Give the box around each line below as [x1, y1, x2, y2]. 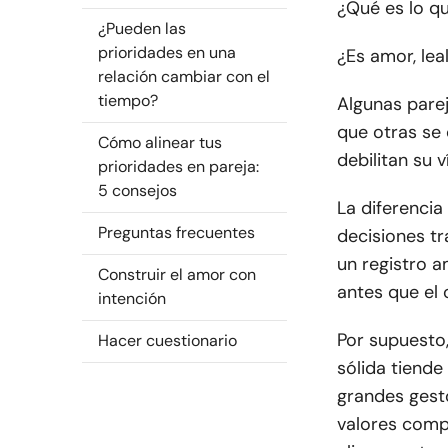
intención [98, 288, 166, 309]
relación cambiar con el [98, 66, 270, 87]
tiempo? [98, 90, 158, 111]
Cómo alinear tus [98, 132, 222, 153]
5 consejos [98, 180, 177, 201]
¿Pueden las [98, 18, 186, 39]
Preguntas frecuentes [98, 222, 255, 243]
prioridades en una [98, 42, 236, 63]
